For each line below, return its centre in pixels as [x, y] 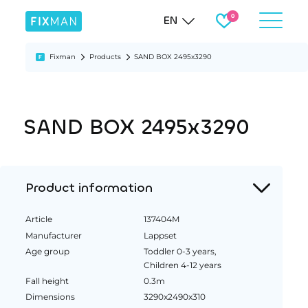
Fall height [47, 280]
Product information [89, 187]
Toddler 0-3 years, [180, 251]
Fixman [63, 57]
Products [105, 57]
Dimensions [50, 296]
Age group [47, 251]
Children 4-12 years [183, 265]
